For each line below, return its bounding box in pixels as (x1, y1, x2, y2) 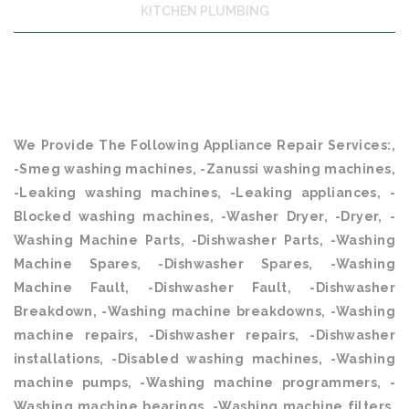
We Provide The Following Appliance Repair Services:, (14, 138, 395, 152)
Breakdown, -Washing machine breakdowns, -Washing (14, 304, 395, 319)
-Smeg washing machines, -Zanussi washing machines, (14, 162, 395, 176)
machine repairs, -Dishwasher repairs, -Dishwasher (14, 328, 395, 342)
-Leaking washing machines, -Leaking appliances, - (14, 185, 395, 200)
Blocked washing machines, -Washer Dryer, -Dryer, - (14, 209, 395, 224)
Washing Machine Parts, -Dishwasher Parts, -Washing (14, 233, 395, 247)
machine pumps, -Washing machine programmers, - (14, 375, 395, 390)
